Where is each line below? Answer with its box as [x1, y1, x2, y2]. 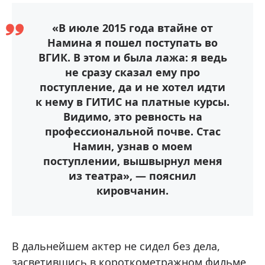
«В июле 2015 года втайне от [52, 21, 213, 35]
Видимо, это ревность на [63, 109, 202, 124]
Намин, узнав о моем [73, 139, 192, 153]
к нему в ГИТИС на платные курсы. [35, 95, 230, 109]
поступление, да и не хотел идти [40, 80, 225, 94]
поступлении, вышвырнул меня [43, 154, 222, 168]
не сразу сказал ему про [65, 65, 200, 79]
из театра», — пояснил [69, 169, 196, 183]
